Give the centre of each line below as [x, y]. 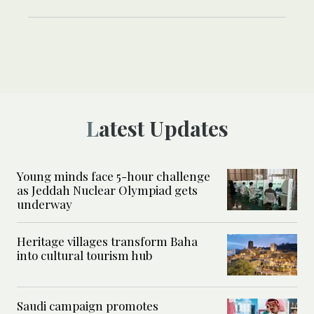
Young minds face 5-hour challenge [114, 176]
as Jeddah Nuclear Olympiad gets [107, 190]
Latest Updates [163, 129]
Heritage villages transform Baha [107, 241]
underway [45, 204]
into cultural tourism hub [84, 255]
